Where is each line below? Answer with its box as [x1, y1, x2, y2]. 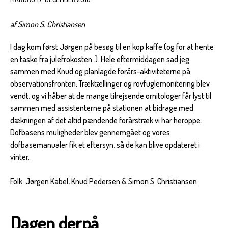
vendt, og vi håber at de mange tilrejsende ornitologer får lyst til [10, 90, 211, 101]
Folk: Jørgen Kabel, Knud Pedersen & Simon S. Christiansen [10, 176, 197, 186]
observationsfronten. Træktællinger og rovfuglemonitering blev [10, 78, 210, 89]
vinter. [10, 151, 30, 162]
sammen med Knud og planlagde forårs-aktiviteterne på [10, 66, 190, 76]
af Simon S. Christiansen [10, 19, 85, 30]
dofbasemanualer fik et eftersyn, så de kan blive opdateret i [10, 139, 200, 150]
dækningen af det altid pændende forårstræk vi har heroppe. [10, 115, 202, 125]
